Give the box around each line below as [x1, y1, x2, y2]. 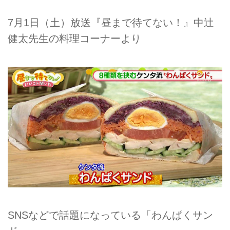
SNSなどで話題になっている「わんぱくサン [8, 209, 213, 221]
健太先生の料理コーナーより [8, 32, 141, 44]
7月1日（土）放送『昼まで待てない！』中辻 [8, 16, 214, 28]
